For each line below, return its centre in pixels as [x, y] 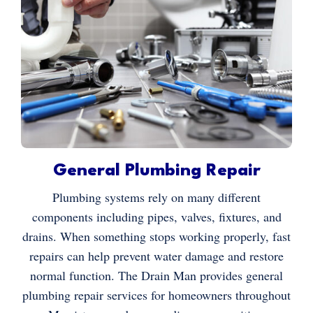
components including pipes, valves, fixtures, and [156, 216]
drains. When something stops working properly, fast [156, 236]
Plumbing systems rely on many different [156, 197]
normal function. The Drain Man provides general [156, 275]
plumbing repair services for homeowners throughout [156, 294]
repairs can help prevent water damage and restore [156, 255]
